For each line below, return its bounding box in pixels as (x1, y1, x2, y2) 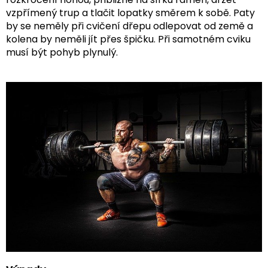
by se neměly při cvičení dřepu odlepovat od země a (6, 19, 253, 33)
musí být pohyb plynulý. (6, 45, 118, 59)
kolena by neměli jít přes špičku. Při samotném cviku (6, 32, 251, 46)
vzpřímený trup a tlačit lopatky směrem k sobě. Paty (6, 5, 255, 20)
